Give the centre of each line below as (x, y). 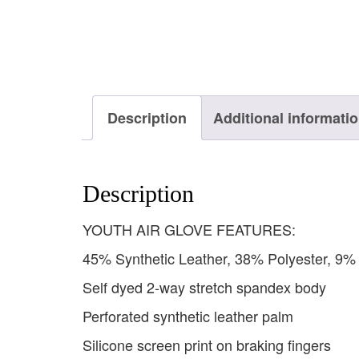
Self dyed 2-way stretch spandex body (204, 287)
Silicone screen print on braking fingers (207, 345)
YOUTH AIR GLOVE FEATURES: (189, 230)
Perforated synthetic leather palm (188, 316)
